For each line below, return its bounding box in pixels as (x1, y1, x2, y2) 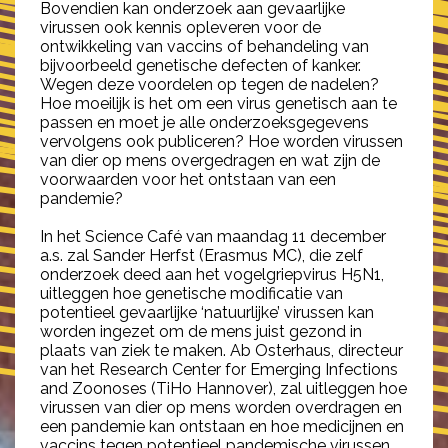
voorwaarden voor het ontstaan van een (40, 170, 336, 189)
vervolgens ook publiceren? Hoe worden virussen (40, 132, 403, 151)
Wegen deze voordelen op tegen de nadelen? (40, 75, 379, 94)
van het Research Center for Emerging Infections (40, 360, 398, 379)
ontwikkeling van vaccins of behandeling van (40, 37, 369, 56)
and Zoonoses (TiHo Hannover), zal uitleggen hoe (40, 379, 407, 398)
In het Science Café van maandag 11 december (40, 227, 386, 246)
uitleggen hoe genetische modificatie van (40, 284, 343, 303)
